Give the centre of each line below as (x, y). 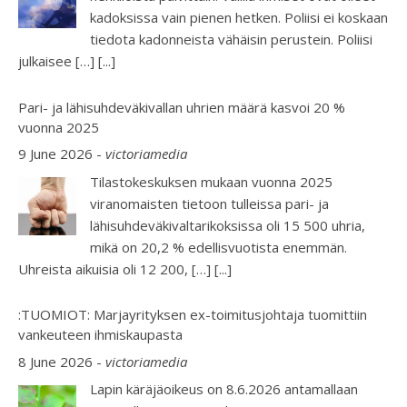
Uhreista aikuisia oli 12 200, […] (116, 268)
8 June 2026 (55, 361)
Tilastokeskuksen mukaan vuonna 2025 (211, 181)
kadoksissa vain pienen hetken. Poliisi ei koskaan (239, 18)
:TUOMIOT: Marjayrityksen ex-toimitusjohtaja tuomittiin (193, 315)
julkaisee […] (58, 61)
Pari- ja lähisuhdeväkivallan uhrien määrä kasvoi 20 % (182, 107)
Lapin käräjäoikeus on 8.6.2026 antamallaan (224, 389)
